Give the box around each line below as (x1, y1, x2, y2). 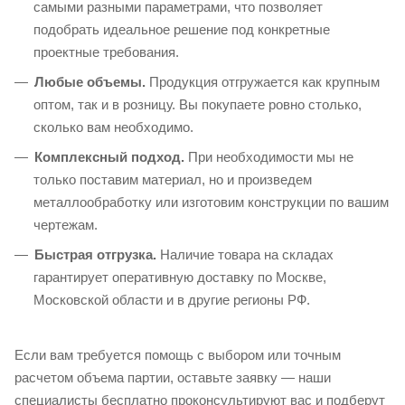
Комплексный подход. (34, 149, 184, 165)
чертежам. (33, 217, 98, 232)
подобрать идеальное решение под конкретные (33, 22, 330, 37)
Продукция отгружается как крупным (146, 74, 380, 89)
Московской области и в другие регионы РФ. (33, 292, 310, 307)
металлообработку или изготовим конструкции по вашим (33, 194, 389, 210)
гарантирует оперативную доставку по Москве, (33, 269, 326, 285)
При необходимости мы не (184, 149, 353, 165)
